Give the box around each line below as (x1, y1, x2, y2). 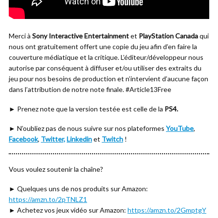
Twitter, (41, 135, 65, 143)
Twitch (102, 135, 123, 143)
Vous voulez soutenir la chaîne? (9, 165, 103, 173)
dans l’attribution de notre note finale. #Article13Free (9, 85, 171, 93)
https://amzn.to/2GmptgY (127, 206, 206, 214)
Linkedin (67, 135, 92, 143)
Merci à (9, 32, 31, 40)
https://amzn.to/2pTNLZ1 (9, 195, 87, 203)
